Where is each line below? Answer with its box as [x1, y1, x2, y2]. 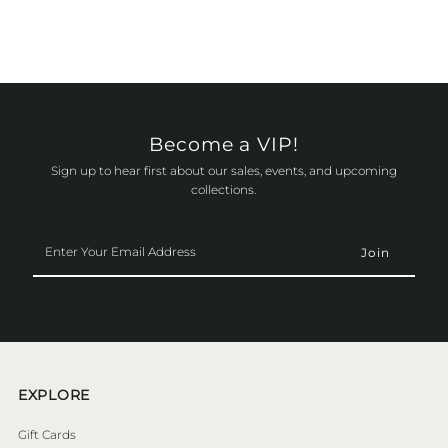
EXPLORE [18, 385, 90, 404]
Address [32, 286, 82, 302]
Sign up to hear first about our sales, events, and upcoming [50, 162, 397, 178]
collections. [191, 181, 257, 197]
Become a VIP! [148, 132, 300, 156]
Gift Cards [18, 426, 77, 442]
